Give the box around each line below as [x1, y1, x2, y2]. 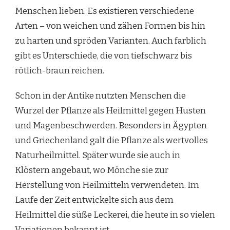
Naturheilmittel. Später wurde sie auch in [15, 149, 180, 161]
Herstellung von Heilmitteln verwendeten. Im [15, 179, 199, 190]
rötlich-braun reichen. [15, 65, 104, 76]
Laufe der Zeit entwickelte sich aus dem [15, 194, 174, 205]
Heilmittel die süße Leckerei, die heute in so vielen [15, 209, 215, 220]
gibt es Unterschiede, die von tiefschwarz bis [15, 50, 192, 61]
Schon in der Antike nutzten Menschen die [15, 90, 186, 101]
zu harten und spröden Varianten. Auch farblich [15, 35, 206, 46]
